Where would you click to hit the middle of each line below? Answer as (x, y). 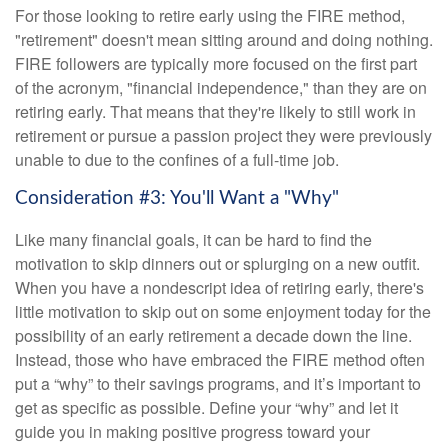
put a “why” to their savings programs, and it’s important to (218, 384)
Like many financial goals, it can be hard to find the (193, 240)
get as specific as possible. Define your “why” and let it (206, 408)
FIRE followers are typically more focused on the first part (216, 63)
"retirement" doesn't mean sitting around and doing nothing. (224, 39)
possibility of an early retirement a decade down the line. (213, 336)
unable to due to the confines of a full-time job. (177, 159)
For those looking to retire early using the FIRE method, (210, 15)
